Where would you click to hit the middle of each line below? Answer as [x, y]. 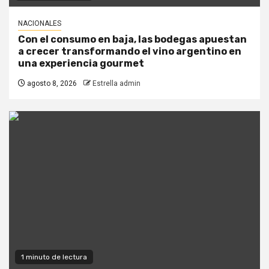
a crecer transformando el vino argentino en [130, 52]
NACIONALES [40, 24]
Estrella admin [116, 84]
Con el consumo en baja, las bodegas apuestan [132, 40]
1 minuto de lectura [54, 257]
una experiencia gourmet [81, 64]
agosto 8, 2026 [51, 84]
